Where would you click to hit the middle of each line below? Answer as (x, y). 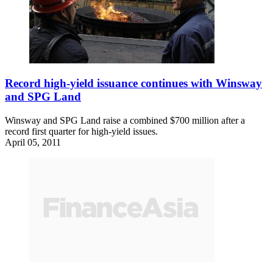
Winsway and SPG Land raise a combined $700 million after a (125, 120)
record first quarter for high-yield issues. (81, 131)
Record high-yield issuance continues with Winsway (133, 83)
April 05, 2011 (33, 142)
